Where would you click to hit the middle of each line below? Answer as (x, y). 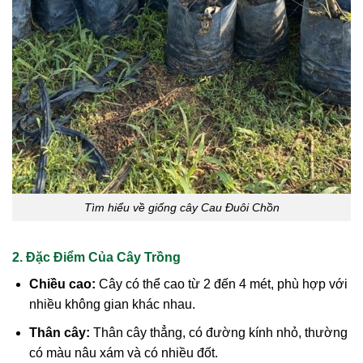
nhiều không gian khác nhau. (112, 305)
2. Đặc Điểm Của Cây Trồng (96, 258)
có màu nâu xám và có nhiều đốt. (123, 353)
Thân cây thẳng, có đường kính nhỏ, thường (218, 333)
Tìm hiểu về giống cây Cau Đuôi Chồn (181, 207)
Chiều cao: (62, 284)
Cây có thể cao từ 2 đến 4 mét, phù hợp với (221, 284)
